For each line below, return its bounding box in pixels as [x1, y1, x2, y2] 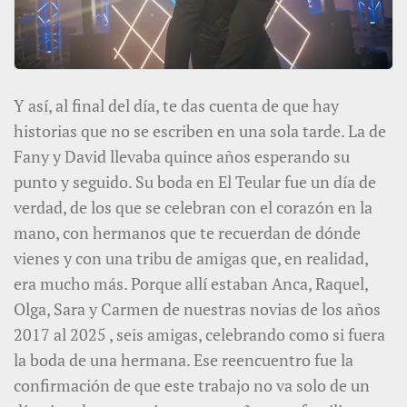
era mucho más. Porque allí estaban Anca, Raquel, [14, 272, 368, 294]
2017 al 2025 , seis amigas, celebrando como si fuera [14, 323, 385, 345]
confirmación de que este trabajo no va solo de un [14, 373, 370, 396]
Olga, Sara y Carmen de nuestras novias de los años [14, 297, 381, 320]
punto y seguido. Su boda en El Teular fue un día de [14, 170, 376, 193]
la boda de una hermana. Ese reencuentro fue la [14, 348, 353, 371]
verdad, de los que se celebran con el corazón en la [14, 195, 372, 218]
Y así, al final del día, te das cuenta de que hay [14, 94, 339, 116]
